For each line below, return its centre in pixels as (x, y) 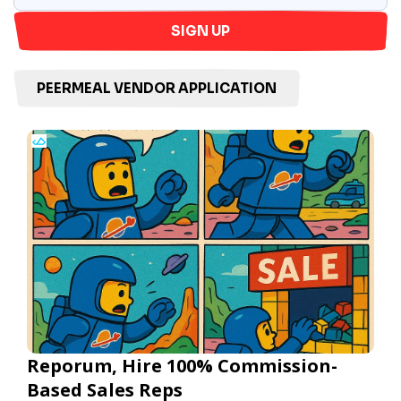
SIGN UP (200, 31)
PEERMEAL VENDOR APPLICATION (157, 88)
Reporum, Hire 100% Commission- (182, 366)
